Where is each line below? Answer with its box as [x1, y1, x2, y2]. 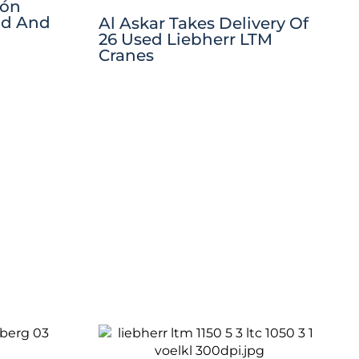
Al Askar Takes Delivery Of [98, 13, 309, 33]
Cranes [98, 45, 154, 65]
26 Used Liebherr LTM [98, 29, 272, 49]
